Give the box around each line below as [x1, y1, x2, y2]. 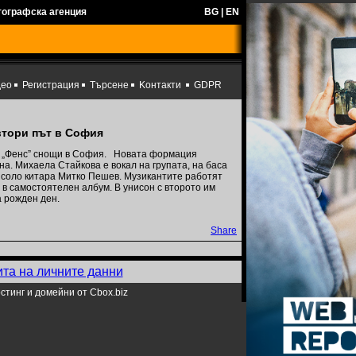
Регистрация [22, 79, 79, 91]
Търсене [90, 79, 129, 91]
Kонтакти [139, 79, 181, 91]
